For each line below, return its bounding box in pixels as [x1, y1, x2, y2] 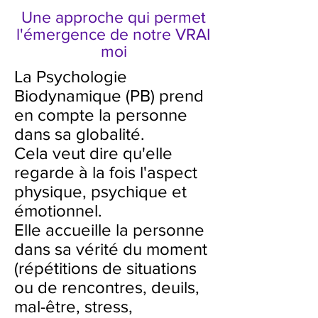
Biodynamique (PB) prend [14, 86, 204, 105]
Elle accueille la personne [14, 220, 204, 239]
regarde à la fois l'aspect [14, 163, 197, 182]
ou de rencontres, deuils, [14, 278, 199, 297]
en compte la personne [14, 105, 187, 124]
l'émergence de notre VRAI [16, 26, 211, 43]
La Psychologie [14, 67, 127, 86]
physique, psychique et [14, 182, 187, 201]
